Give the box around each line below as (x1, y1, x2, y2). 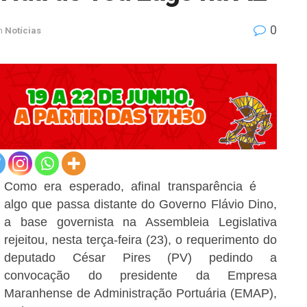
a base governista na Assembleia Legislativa (4, 215, 277, 230)
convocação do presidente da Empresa (4, 269, 277, 283)
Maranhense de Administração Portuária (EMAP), (4, 286, 277, 301)
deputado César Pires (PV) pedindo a (4, 251, 277, 265)
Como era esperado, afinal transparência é (4, 180, 256, 194)
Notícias (5, 25, 41, 36)
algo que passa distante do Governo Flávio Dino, (4, 197, 277, 212)
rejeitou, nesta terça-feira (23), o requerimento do (4, 233, 277, 247)
